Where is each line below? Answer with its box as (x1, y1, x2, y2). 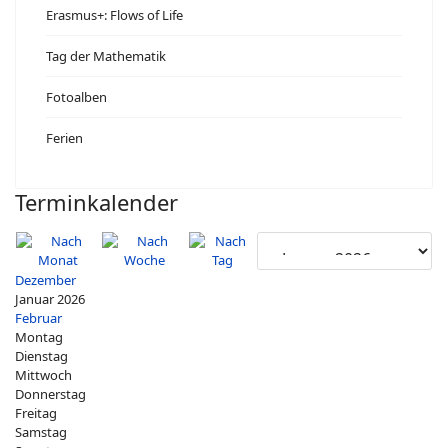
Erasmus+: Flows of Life (46, 6, 183, 24)
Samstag (15, 423, 67, 441)
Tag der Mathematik (46, 47, 166, 65)
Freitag (15, 404, 57, 422)
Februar (15, 309, 62, 327)
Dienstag (15, 347, 68, 365)
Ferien (46, 129, 83, 147)
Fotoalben (46, 88, 107, 106)
